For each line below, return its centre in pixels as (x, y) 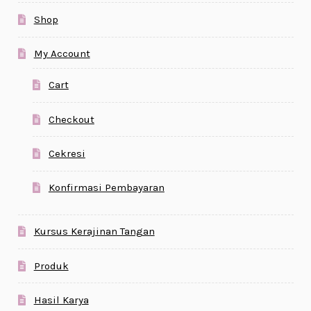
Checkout (71, 119)
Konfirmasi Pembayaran (106, 188)
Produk (51, 266)
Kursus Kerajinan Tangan (94, 232)
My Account (62, 54)
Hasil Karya (61, 300)
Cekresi (67, 153)
